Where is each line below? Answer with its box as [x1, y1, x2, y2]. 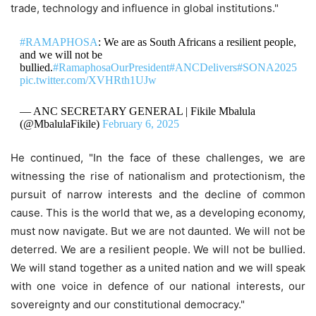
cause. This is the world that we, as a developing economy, [11, 205, 305, 219]
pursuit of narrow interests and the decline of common [11, 187, 305, 201]
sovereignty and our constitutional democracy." [11, 297, 245, 311]
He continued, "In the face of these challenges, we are [11, 150, 305, 164]
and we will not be [19, 48, 102, 61]
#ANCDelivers [169, 61, 237, 73]
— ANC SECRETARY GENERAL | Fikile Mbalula [19, 104, 255, 117]
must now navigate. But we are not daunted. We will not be [11, 224, 305, 238]
